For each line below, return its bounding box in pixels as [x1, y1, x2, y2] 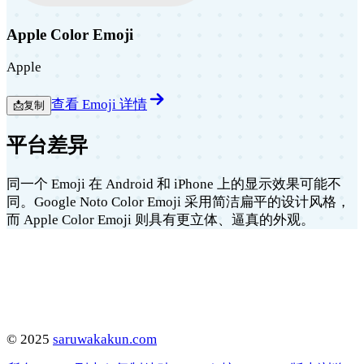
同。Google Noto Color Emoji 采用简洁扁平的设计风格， [6, 193, 350, 210]
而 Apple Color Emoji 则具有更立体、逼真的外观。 [6, 211, 314, 227]
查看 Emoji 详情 [51, 96, 147, 112]
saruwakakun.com [53, 331, 157, 347]
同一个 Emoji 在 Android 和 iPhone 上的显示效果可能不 [6, 175, 341, 192]
